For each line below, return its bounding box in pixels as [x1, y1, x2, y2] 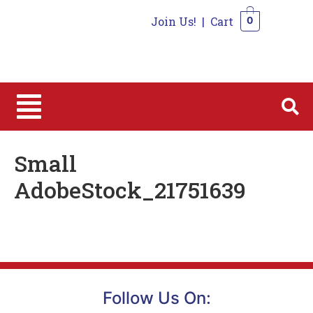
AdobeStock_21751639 [14, 174, 246, 205]
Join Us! [150, 14, 196, 29]
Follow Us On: [102, 288, 211, 309]
